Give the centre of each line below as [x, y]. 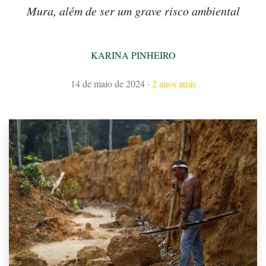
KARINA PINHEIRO [133, 55]
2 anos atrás [174, 84]
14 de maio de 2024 [107, 84]
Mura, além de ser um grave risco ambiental [133, 11]
